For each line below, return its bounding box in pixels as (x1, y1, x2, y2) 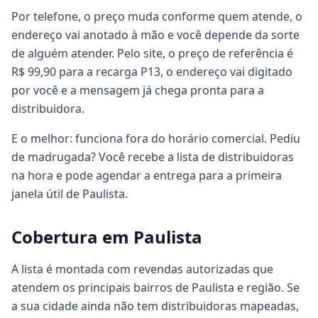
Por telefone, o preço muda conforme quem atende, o (11, 9, 302, 24)
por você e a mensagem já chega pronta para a (11, 82, 264, 98)
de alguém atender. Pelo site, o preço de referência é (11, 45, 293, 61)
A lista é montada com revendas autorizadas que (11, 261, 273, 277)
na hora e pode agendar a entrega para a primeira (11, 168, 282, 183)
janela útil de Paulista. (11, 186, 128, 202)
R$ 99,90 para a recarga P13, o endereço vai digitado (11, 64, 292, 79)
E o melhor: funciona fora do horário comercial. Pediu (11, 131, 300, 146)
